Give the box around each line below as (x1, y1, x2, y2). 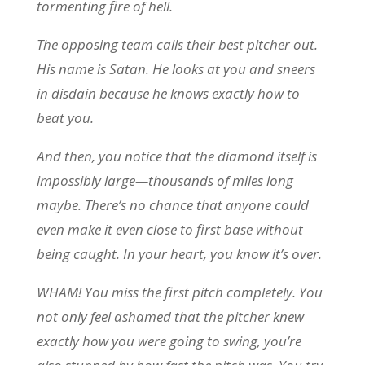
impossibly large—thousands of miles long (36, 171, 293, 190)
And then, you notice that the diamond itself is (36, 147, 317, 165)
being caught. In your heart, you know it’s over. (36, 244, 325, 263)
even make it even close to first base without (36, 220, 303, 239)
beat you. (36, 108, 97, 127)
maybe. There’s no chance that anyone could (36, 196, 309, 214)
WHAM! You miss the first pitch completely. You (36, 283, 323, 301)
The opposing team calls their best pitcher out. (36, 35, 318, 54)
